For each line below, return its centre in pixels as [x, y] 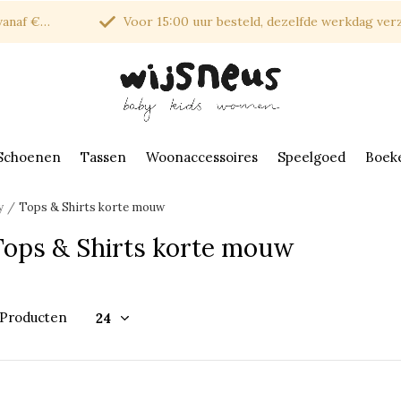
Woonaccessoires [202, 157]
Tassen [103, 157]
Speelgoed [311, 157]
